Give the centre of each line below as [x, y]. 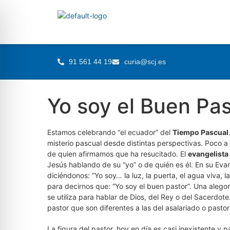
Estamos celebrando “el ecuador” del [110, 132]
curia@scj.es [145, 62]
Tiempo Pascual [200, 132]
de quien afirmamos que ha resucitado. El [118, 154]
